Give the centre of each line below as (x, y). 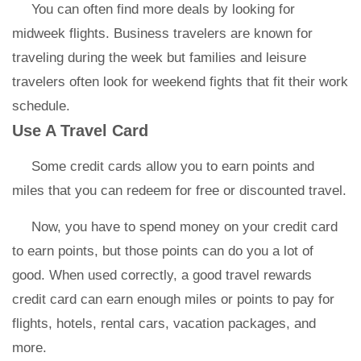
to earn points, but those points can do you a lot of (163, 251)
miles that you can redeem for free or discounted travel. (179, 191)
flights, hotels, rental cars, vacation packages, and (164, 324)
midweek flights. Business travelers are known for (162, 33)
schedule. (41, 106)
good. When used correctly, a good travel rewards (162, 275)
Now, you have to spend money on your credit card (185, 227)
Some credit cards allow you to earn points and (173, 166)
